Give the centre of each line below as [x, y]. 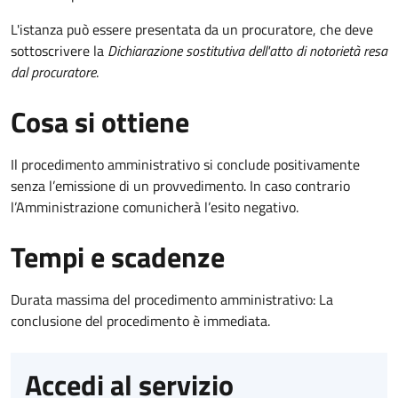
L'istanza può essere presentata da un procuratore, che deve [192, 29]
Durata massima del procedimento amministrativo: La [172, 299]
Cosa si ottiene [100, 121]
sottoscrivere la [59, 50]
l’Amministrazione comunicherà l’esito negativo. [155, 207]
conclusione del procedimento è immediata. [140, 320]
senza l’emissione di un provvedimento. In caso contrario [180, 185]
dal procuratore [53, 72]
